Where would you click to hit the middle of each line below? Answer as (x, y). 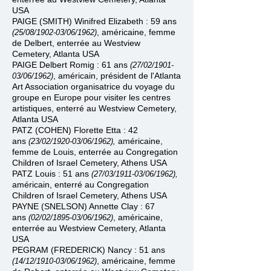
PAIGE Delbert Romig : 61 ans (71, 65)
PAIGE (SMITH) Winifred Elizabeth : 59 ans (94, 21)
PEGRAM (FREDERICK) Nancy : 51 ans (89, 250)
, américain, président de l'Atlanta (117, 76)
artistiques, (34, 108)
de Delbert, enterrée (51, 43)
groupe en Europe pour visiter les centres (91, 97)
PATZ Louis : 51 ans (52, 174)
